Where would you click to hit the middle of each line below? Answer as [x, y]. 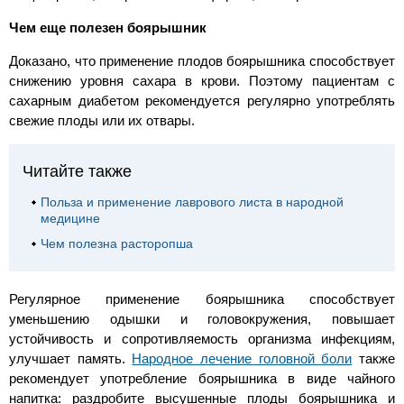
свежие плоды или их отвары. [102, 121]
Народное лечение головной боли [242, 359]
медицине [70, 219]
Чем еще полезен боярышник [108, 28]
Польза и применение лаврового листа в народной [192, 202]
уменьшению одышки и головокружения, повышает [202, 319]
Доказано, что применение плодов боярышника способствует [202, 61]
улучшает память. [71, 359]
